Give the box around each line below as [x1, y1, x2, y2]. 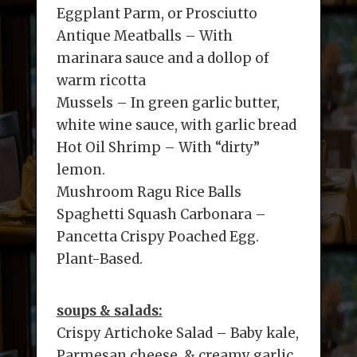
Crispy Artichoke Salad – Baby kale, [56, 324, 299, 342]
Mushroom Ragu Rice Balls [56, 183, 241, 201]
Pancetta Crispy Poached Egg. [56, 228, 259, 245]
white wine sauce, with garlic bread [56, 116, 296, 134]
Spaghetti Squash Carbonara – [56, 206, 266, 223]
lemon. [56, 161, 105, 178]
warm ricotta [56, 72, 146, 89]
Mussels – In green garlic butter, [56, 94, 280, 112]
